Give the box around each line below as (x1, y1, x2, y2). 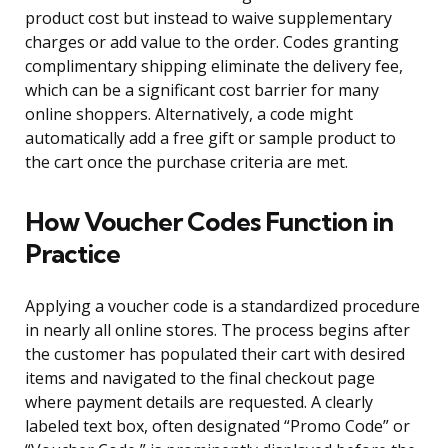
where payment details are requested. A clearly (25, 391, 373, 414)
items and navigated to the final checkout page (25, 367, 375, 390)
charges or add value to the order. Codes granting (25, 31, 399, 54)
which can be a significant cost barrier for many (25, 79, 379, 102)
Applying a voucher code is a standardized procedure (25, 295, 420, 318)
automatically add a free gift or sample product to (25, 127, 396, 150)
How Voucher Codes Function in (25, 205, 393, 239)
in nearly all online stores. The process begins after (25, 319, 410, 342)
